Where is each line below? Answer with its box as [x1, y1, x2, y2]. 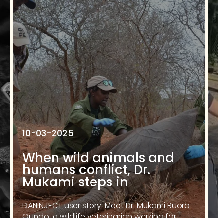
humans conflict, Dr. [22, 161, 150, 179]
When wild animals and [22, 149, 174, 166]
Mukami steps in [22, 173, 128, 191]
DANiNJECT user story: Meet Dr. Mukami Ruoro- [22, 200, 194, 211]
